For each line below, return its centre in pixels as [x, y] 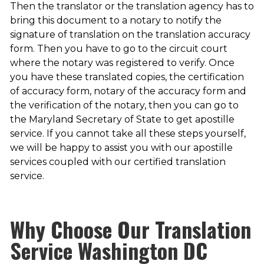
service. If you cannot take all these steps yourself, [128, 134]
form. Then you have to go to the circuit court [118, 49]
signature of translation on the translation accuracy [130, 35]
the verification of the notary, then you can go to [124, 105]
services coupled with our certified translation [118, 162]
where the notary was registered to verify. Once [122, 63]
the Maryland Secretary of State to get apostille [122, 120]
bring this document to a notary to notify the [115, 21]
